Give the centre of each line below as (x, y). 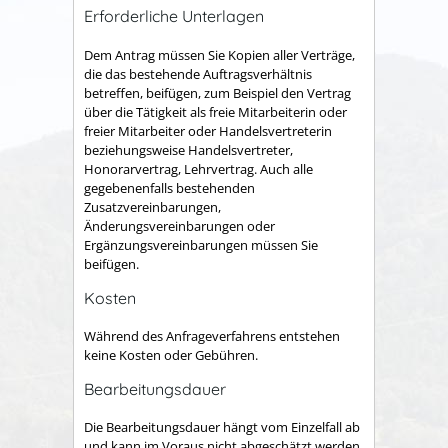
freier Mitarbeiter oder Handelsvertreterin (208, 130)
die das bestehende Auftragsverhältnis (198, 73)
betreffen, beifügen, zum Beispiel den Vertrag (217, 92)
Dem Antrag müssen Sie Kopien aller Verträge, (219, 54)
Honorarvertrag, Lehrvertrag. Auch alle (198, 168)
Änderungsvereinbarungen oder (179, 225)
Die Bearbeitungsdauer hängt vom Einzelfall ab (222, 427)
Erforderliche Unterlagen (174, 16)
